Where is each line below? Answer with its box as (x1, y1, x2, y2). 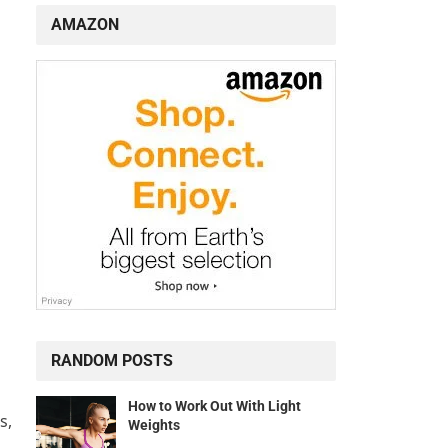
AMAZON (51, 15, 119, 35)
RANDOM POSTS (51, 351, 173, 371)
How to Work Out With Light (128, 398, 301, 415)
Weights (128, 417, 180, 434)
